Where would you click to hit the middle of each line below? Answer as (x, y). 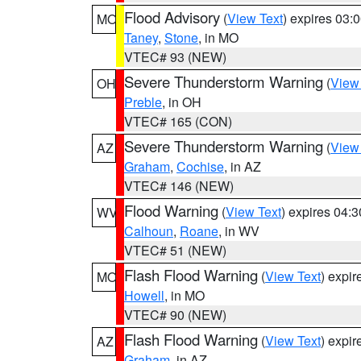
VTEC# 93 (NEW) (175, 57)
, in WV (239, 231)
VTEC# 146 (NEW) (179, 186)
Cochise (200, 166)
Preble (143, 102)
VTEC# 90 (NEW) (175, 315)
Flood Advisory (172, 17)
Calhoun (149, 231)
